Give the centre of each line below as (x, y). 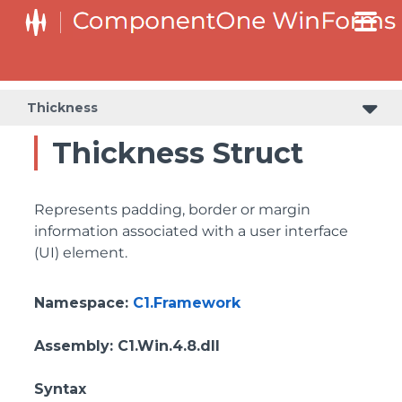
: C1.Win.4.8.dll (165, 346)
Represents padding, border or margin (172, 210)
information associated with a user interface (191, 231)
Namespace (79, 303)
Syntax (60, 389)
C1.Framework (187, 303)
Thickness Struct (178, 153)
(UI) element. (81, 253)
